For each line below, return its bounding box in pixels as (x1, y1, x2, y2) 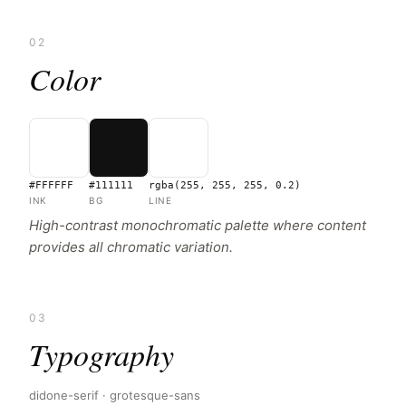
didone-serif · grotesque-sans (29, 388, 200, 402)
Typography (29, 333, 174, 374)
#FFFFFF (29, 179, 73, 191)
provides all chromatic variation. (29, 238, 233, 256)
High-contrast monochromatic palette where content (29, 217, 366, 234)
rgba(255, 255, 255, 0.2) (149, 179, 301, 191)
